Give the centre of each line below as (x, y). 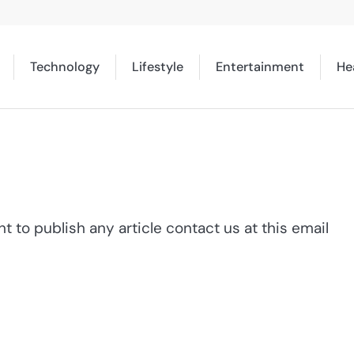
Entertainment (260, 66)
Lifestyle (158, 66)
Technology (65, 66)
